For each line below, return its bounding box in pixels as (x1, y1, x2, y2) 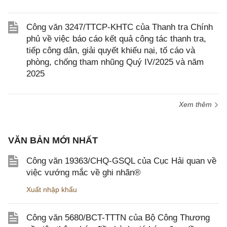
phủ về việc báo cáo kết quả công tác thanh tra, (26, 34, 206, 44)
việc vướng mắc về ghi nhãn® (26, 168, 141, 177)
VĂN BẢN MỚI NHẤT (8, 135, 98, 145)
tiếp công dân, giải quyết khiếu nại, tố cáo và (26, 46, 195, 55)
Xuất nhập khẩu (26, 185, 77, 194)
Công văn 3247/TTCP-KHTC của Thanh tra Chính (26, 22, 213, 32)
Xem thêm (179, 100, 214, 108)
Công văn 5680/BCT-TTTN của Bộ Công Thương (26, 213, 210, 222)
